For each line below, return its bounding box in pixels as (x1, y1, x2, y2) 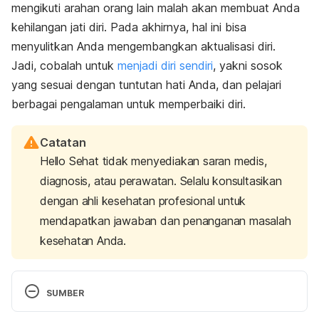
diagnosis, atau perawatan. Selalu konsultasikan (40, 174, 282, 189)
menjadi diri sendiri (117, 58, 213, 73)
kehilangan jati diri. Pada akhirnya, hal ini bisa (11, 20, 246, 35)
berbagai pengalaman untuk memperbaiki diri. (11, 97, 246, 112)
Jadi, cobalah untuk (11, 58, 117, 73)
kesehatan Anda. (40, 234, 127, 249)
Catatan (40, 135, 86, 150)
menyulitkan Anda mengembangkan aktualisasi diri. (11, 39, 276, 54)
